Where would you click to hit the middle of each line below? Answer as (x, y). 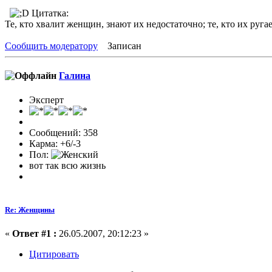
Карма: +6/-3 (55, 143)
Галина (75, 76)
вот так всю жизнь (67, 165)
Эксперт (46, 100)
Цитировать (54, 254)
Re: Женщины (30, 209)
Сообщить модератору (51, 46)
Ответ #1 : (34, 233)
